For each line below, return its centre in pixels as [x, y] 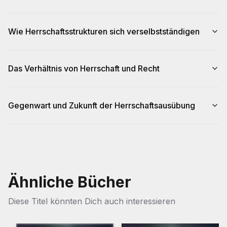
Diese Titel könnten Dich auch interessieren [92, 201]
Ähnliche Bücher [70, 182]
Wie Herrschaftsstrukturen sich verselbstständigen [104, 31]
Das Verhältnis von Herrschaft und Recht [84, 68]
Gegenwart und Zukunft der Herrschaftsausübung [102, 105]
